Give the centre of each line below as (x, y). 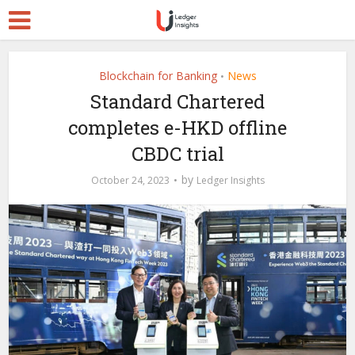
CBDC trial (177, 154)
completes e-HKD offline (177, 128)
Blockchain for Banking (158, 76)
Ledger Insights (230, 180)
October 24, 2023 (130, 180)
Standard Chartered (177, 101)
